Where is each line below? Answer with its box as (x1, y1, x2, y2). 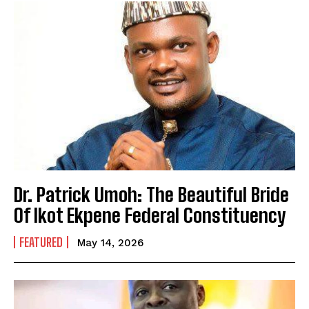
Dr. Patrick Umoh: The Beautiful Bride (14, 182, 289, 206)
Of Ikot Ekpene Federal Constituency (14, 203, 286, 227)
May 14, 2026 (77, 236, 143, 249)
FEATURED (19, 234, 63, 250)
